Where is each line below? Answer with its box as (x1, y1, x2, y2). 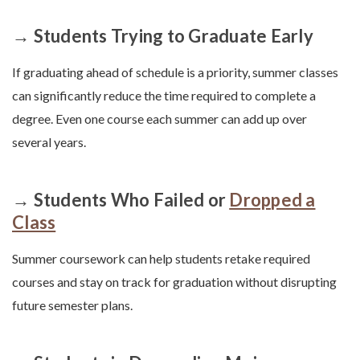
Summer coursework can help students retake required (12, 251, 310, 267)
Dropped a (229, 189, 316, 211)
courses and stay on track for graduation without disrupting (12, 274, 337, 290)
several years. (12, 134, 86, 150)
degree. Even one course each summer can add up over (12, 111, 307, 127)
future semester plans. (12, 297, 133, 313)
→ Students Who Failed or (12, 189, 230, 211)
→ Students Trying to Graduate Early (12, 25, 313, 47)
